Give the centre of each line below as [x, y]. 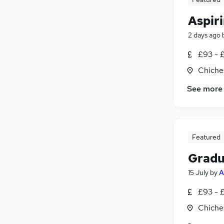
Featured [206, 137]
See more [205, 88]
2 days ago [204, 35]
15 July [198, 172]
